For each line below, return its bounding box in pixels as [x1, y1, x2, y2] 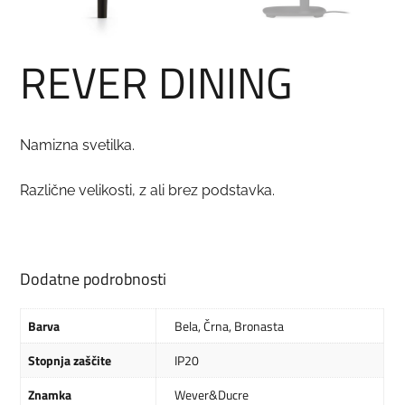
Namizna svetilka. [20, 137, 136, 155]
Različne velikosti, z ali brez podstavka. [20, 182, 276, 200]
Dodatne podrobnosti [20, 267, 167, 292]
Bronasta [234, 316, 285, 336]
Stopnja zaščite [28, 351, 112, 371]
